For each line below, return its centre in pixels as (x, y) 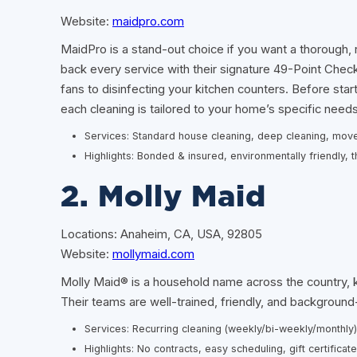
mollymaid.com (153, 254)
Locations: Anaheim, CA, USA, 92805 (161, 234)
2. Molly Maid (163, 197)
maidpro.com (148, 22)
